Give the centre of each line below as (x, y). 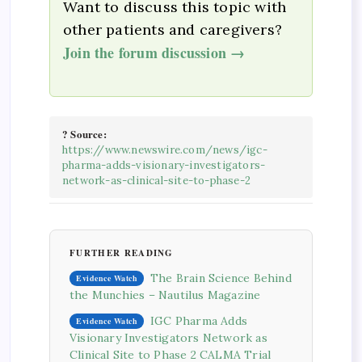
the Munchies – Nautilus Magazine (165, 295)
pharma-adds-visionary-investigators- (164, 165)
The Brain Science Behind (221, 278)
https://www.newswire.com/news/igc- (165, 149)
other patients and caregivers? (173, 30)
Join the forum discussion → (154, 53)
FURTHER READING (122, 253)
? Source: (84, 133)
